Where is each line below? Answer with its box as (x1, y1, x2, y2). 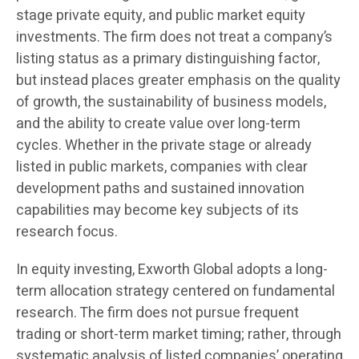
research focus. (16, 220, 118, 243)
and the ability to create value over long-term (16, 112, 301, 135)
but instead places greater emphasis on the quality (16, 69, 341, 91)
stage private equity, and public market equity (16, 4, 305, 26)
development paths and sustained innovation (16, 177, 305, 200)
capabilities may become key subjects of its (16, 199, 299, 221)
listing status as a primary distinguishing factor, (16, 47, 320, 70)
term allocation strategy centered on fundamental (16, 280, 335, 302)
